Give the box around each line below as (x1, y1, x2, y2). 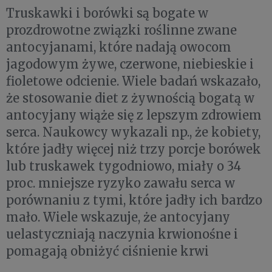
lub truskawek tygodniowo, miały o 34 (6, 158, 241, 174)
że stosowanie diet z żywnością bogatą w (6, 90, 254, 106)
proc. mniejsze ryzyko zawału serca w (6, 175, 235, 191)
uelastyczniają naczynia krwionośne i (6, 226, 238, 242)
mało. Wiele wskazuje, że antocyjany (6, 209, 230, 225)
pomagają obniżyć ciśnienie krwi (6, 243, 209, 259)
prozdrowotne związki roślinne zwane (6, 22, 237, 38)
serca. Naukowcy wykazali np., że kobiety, (6, 124, 260, 140)
